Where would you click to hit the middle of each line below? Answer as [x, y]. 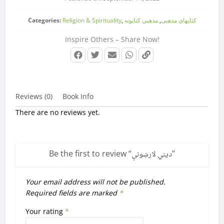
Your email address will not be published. [96, 181]
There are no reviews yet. [58, 112]
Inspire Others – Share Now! [112, 39]
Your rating [45, 211]
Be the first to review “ [90, 153]
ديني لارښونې [152, 154]
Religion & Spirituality [92, 20]
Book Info [78, 96]
